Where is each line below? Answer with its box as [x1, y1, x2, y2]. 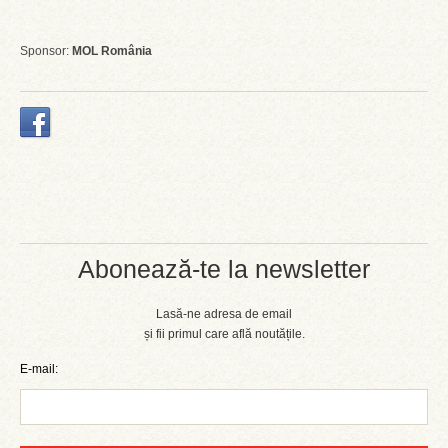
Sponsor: [20, 44, 69, 58]
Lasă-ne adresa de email [156, 307, 292, 321]
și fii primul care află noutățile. [143, 327, 305, 341]
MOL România [69, 44, 152, 58]
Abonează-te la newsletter [78, 255, 370, 283]
